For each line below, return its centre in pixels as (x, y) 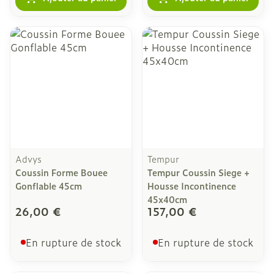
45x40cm (167, 199)
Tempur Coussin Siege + (198, 172)
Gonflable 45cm (49, 186)
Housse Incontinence (192, 186)
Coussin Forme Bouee (61, 172)
